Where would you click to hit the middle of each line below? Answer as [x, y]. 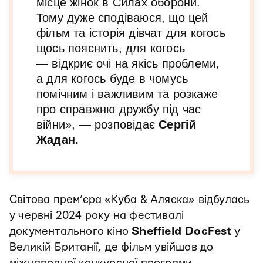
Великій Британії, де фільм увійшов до [112, 247]
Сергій [178, 124]
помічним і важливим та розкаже [127, 94]
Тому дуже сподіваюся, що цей [122, 17]
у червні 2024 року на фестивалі [97, 215]
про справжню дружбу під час [119, 109]
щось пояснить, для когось [111, 48]
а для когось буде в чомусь [112, 78]
